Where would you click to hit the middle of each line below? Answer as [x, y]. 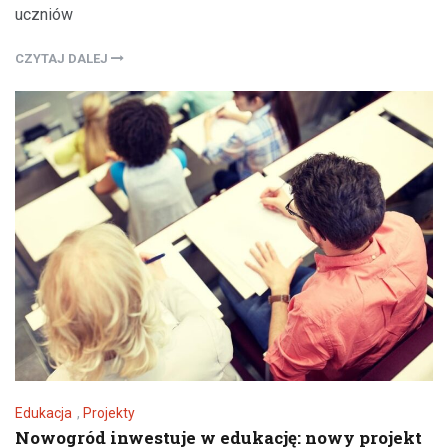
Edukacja [43, 412]
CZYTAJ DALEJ [63, 59]
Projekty [109, 412]
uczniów [44, 15]
